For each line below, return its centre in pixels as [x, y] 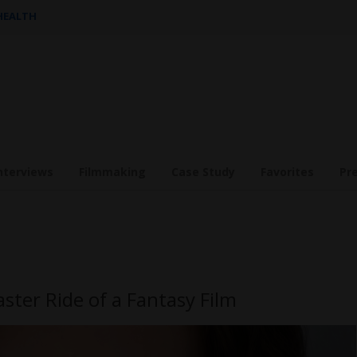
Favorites [287, 172]
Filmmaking [112, 172]
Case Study [203, 172]
